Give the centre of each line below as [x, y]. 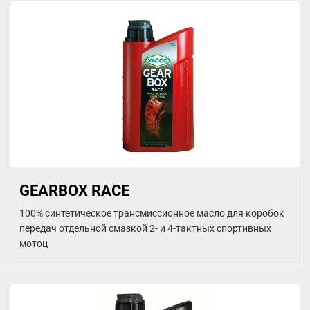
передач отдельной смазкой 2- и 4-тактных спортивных [145, 228]
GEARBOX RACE [74, 191]
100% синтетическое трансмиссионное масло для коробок [152, 213]
